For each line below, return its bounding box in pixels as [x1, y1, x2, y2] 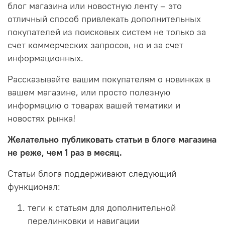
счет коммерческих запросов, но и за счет [8, 39, 183, 51]
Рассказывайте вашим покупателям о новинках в [8, 73, 210, 85]
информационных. [8, 52, 83, 64]
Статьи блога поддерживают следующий [8, 168, 176, 179]
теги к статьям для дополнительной [28, 202, 176, 213]
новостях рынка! [8, 113, 75, 124]
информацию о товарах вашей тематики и [8, 99, 180, 111]
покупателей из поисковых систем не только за [8, 26, 206, 38]
